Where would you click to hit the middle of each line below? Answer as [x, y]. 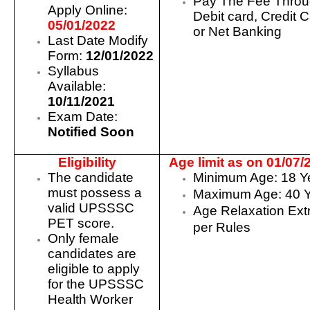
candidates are [92, 253]
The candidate [91, 177]
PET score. [81, 223]
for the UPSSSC [96, 284]
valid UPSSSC [91, 208]
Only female [84, 238]
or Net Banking [238, 31]
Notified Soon [91, 131]
